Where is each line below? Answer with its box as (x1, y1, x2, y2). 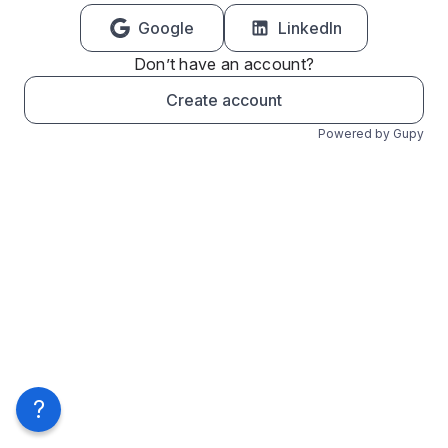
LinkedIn (278, 18, 342, 38)
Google (138, 18, 194, 38)
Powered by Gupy (318, 126, 424, 141)
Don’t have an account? (133, 54, 315, 74)
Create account (166, 90, 282, 110)
